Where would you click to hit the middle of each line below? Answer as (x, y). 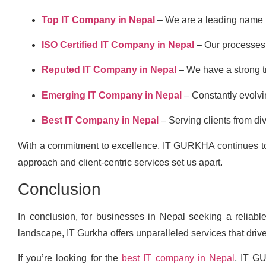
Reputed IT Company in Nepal (109, 70)
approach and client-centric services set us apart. (120, 162)
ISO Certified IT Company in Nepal (118, 45)
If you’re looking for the (70, 258)
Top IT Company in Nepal (98, 20)
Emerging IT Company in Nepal (112, 95)
